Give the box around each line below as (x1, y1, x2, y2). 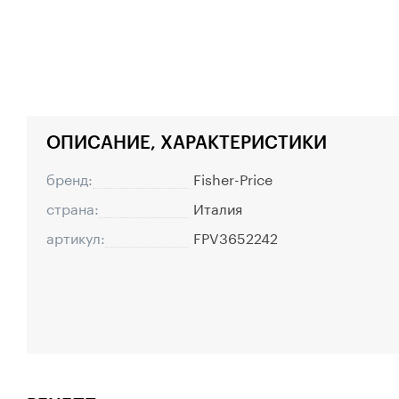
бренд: (46, 167, 93, 190)
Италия (193, 196, 242, 219)
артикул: (46, 225, 105, 248)
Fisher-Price (193, 167, 273, 190)
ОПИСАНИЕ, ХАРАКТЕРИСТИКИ (46, 130, 327, 152)
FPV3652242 (193, 225, 278, 248)
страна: (46, 196, 99, 219)
